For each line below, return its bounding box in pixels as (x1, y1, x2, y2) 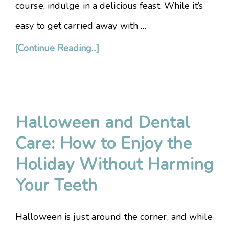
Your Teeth (15, 174, 98, 196)
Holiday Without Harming (15, 153, 214, 175)
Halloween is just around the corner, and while (15, 211, 213, 223)
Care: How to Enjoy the (15, 132, 192, 154)
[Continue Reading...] (15, 42, 99, 54)
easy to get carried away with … (15, 19, 147, 32)
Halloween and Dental (15, 111, 191, 133)
